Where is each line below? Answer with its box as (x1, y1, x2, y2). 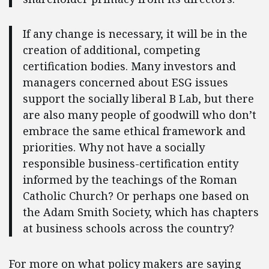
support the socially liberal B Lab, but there (22, 91, 254, 106)
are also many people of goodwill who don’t (22, 107, 256, 122)
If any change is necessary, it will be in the (22, 26, 247, 41)
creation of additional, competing (22, 43, 201, 58)
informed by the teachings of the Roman (22, 172, 237, 187)
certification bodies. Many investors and (22, 59, 236, 74)
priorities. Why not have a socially (22, 140, 205, 155)
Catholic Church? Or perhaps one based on (22, 189, 249, 204)
